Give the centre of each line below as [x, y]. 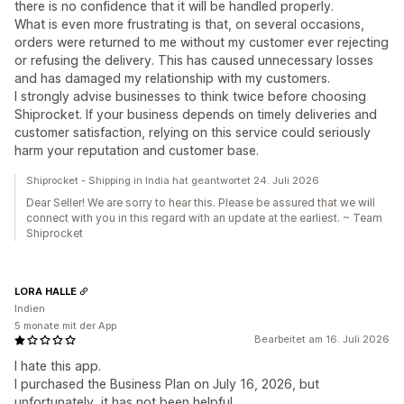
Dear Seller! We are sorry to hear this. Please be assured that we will [201, 203]
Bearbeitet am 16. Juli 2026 [322, 340]
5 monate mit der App [65, 326]
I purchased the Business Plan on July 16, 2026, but [167, 384]
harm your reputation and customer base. [137, 151]
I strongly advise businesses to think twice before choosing [190, 96]
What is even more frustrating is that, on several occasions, [189, 24]
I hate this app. [58, 366]
